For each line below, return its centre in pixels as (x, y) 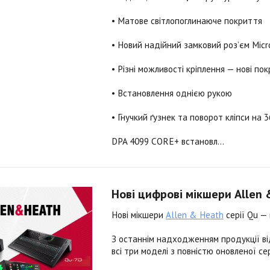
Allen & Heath (195, 215)
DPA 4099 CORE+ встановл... (168, 141)
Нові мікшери (139, 215)
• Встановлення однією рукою (172, 93)
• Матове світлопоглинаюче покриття (187, 21)
